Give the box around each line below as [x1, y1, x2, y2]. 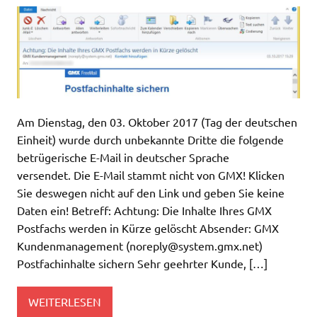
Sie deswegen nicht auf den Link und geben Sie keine [17, 185, 284, 200]
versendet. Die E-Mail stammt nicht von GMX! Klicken [17, 167, 284, 182]
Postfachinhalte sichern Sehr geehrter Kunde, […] [17, 255, 267, 270]
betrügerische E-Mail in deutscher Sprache [17, 149, 229, 164]
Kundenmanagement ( [17, 238, 129, 253]
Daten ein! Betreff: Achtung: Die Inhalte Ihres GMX [17, 202, 272, 217]
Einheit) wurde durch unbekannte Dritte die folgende [17, 132, 284, 146]
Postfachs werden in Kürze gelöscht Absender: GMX [17, 220, 279, 235]
